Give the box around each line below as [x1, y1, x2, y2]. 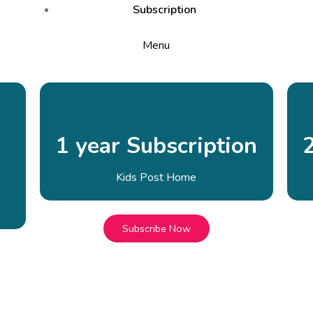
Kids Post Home [116, 170, 197, 185]
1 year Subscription [55, 131, 257, 161]
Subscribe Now [122, 221, 191, 235]
